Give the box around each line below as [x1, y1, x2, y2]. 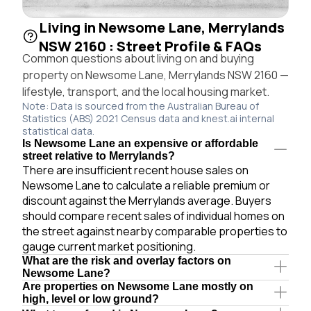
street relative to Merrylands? [22, 149, 175, 162]
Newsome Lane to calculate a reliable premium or [22, 177, 270, 193]
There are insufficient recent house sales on [22, 162, 249, 178]
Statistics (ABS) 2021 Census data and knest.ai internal [22, 111, 274, 125]
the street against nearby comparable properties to [22, 223, 287, 239]
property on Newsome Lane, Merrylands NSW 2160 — [22, 67, 289, 83]
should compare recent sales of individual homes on [22, 208, 285, 224]
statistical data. [22, 124, 94, 137]
